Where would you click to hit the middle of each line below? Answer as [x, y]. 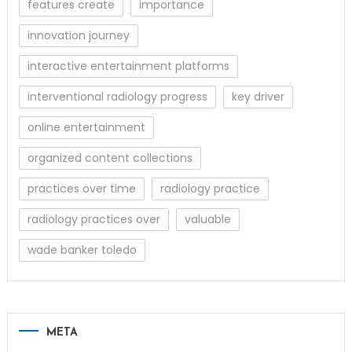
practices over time [81, 189]
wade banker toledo [82, 250]
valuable [207, 220]
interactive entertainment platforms [128, 66]
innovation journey [78, 36]
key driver [258, 97]
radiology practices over [93, 220]
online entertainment [86, 128]
